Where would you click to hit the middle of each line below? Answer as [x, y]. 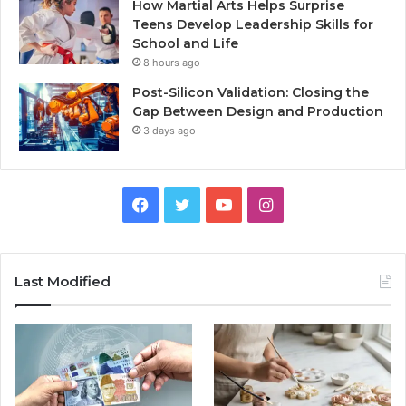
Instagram [310, 203]
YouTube [264, 203]
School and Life [185, 43]
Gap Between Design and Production [258, 111]
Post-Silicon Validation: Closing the [251, 92]
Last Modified [63, 281]
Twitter [217, 203]
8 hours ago [172, 62]
